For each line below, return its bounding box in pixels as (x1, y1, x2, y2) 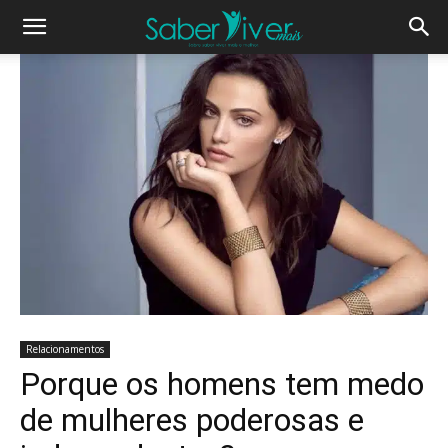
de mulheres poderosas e (20, 400, 364, 439)
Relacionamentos (26, 341, 104, 356)
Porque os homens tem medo (20, 364, 424, 403)
